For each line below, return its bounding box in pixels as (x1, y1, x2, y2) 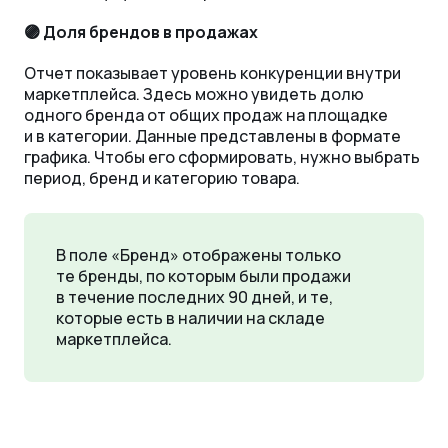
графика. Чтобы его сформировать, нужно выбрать (24, 146, 420, 169)
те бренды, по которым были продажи (56, 265, 351, 288)
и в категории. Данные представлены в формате (24, 125, 401, 148)
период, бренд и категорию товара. (24, 167, 300, 190)
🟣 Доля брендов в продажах (24, 21, 258, 44)
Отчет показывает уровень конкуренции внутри (24, 62, 401, 85)
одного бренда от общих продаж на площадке (24, 104, 388, 127)
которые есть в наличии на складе (56, 307, 325, 330)
